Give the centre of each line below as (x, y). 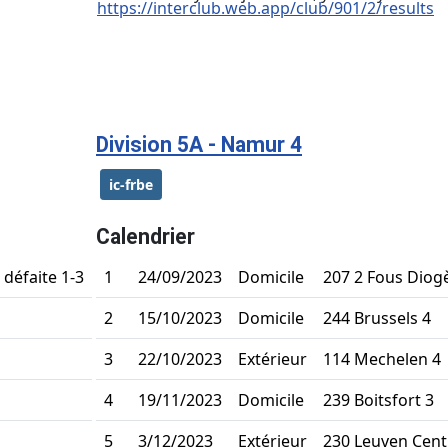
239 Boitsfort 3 (378, 399)
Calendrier (145, 236)
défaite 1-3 (44, 276)
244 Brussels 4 (377, 317)
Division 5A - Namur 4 (199, 144)
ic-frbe (131, 184)
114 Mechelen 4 (382, 358)
